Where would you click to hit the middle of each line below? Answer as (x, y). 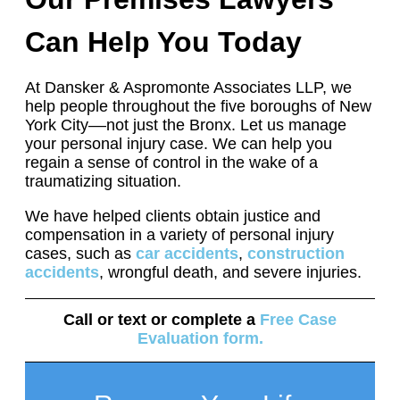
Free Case (298, 319)
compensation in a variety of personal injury (179, 234)
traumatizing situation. (103, 182)
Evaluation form (198, 338)
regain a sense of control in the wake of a (171, 163)
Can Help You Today (163, 42)
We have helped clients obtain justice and (173, 216)
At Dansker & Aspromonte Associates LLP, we (188, 88)
